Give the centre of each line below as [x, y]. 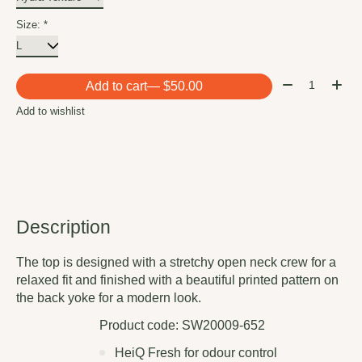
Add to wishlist [51, 112]
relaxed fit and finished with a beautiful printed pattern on [177, 280]
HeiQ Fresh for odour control [196, 353]
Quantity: [304, 81]
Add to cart [116, 86]
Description [63, 227]
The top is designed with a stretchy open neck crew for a [176, 263]
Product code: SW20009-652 [182, 326]
